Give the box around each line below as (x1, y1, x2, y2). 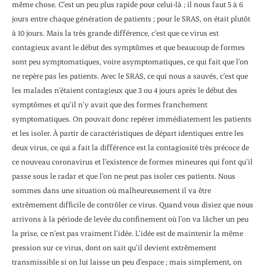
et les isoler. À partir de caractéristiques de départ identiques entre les (12, 128, 244, 138)
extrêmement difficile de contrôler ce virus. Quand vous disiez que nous (12, 200, 253, 210)
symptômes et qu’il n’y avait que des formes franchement (12, 100, 207, 110)
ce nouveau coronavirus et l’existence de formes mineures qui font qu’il (12, 157, 253, 167)
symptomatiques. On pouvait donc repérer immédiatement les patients (12, 114, 252, 124)
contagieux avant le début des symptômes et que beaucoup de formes (12, 42, 245, 52)
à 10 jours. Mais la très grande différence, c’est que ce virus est (12, 28, 219, 38)
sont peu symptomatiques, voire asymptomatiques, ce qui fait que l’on (12, 57, 249, 67)
